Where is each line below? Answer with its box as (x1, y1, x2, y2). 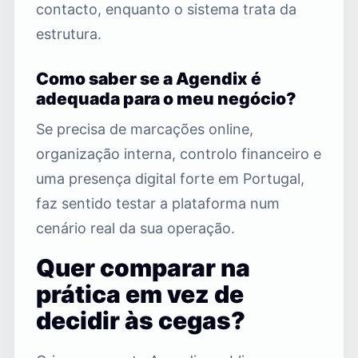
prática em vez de (36, 279, 244, 308)
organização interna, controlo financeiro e (36, 145, 321, 162)
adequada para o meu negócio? (36, 88, 296, 109)
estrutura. (36, 25, 101, 42)
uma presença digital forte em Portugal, (36, 169, 304, 187)
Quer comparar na (36, 253, 250, 282)
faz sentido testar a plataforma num (36, 194, 280, 212)
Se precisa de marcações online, (36, 120, 253, 137)
